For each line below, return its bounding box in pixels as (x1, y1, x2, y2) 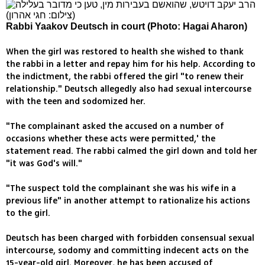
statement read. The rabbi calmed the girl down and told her (6, 145, 257, 158)
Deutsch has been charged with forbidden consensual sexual (6, 232, 254, 245)
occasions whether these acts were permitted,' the (6, 132, 215, 146)
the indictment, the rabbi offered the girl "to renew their (6, 70, 244, 83)
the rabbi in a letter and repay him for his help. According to (6, 58, 256, 71)
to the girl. (6, 207, 50, 220)
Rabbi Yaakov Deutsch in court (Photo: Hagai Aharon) (6, 21, 247, 32)
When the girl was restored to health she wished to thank (6, 46, 244, 59)
